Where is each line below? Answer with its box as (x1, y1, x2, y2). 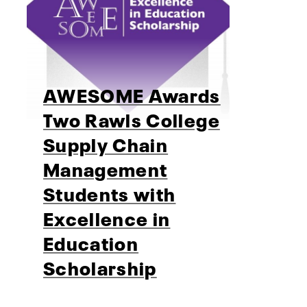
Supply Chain (43, 129, 169, 157)
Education (43, 228, 139, 256)
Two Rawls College (43, 104, 220, 132)
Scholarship (43, 252, 157, 280)
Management (43, 153, 168, 182)
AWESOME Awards (43, 79, 221, 108)
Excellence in (43, 203, 171, 231)
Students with (43, 178, 176, 206)
